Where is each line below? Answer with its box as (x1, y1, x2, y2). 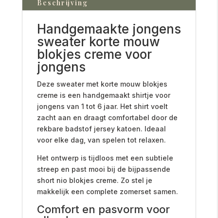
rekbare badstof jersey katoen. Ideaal (36, 124, 166, 133)
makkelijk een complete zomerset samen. (36, 187, 178, 196)
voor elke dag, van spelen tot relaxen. (36, 135, 166, 144)
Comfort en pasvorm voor (36, 202, 170, 216)
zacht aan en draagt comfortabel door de (36, 113, 178, 122)
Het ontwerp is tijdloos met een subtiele (36, 153, 173, 162)
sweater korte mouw (36, 34, 160, 49)
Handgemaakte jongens (36, 21, 181, 36)
